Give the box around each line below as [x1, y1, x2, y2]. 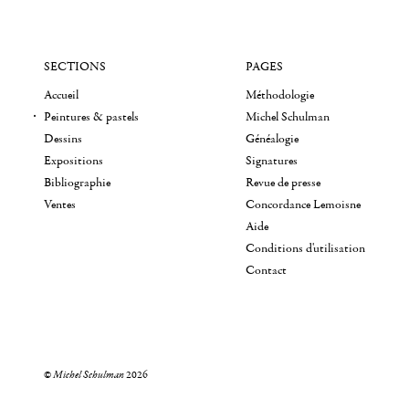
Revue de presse [246, 174, 321, 192]
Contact [246, 262, 288, 279]
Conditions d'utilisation [246, 240, 366, 257]
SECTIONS [44, 58, 106, 76]
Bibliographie [44, 174, 110, 192]
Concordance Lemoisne [246, 196, 362, 214]
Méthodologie [246, 87, 315, 104]
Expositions [44, 152, 103, 170]
